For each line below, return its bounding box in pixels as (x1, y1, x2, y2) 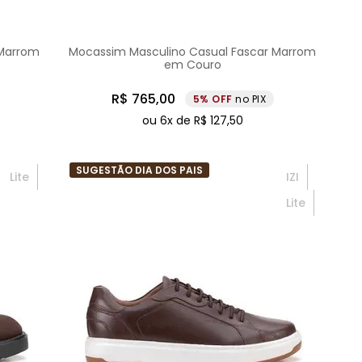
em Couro (163, 57, 221, 74)
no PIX (235, 92, 267, 107)
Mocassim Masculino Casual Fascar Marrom (69, 44, 317, 61)
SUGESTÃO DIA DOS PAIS (76, 163, 204, 178)
